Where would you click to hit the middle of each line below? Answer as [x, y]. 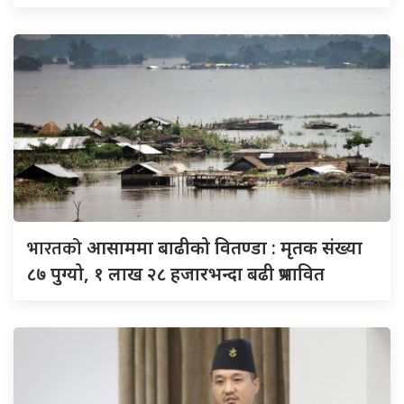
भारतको [57, 249]
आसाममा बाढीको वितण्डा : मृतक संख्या [225, 248]
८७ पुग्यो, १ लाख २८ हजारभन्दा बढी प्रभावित [176, 274]
